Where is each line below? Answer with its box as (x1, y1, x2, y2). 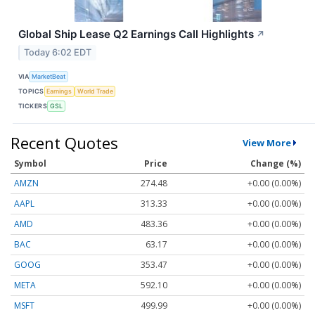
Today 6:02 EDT (24, 46, 92, 58)
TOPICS (18, 87, 44, 96)
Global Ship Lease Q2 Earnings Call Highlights (18, 27, 254, 41)
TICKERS (18, 102, 48, 110)
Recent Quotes (11, 131, 118, 153)
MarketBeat (32, 72, 66, 81)
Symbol (14, 157, 46, 169)
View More (242, 136, 291, 149)
